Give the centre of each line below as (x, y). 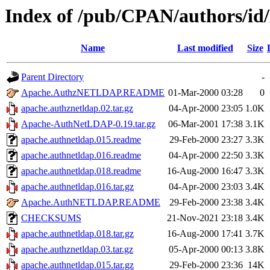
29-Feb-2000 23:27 (206, 140)
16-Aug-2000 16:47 (205, 171)
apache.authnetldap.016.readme (81, 155)
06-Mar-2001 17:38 (206, 124)
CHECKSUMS (51, 218)
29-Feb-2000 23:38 (206, 202)
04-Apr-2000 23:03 (206, 187)
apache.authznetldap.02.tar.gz (77, 108)
